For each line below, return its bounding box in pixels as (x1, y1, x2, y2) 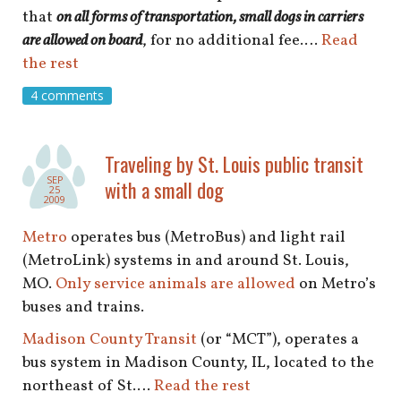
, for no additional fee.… (142, 30, 321, 53)
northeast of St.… (22, 375, 154, 398)
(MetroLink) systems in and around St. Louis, (22, 249, 349, 272)
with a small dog (105, 174, 224, 204)
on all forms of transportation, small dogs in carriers (56, 6, 363, 30)
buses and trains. (22, 295, 144, 319)
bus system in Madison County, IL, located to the (22, 352, 374, 375)
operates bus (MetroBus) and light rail (67, 226, 346, 249)
